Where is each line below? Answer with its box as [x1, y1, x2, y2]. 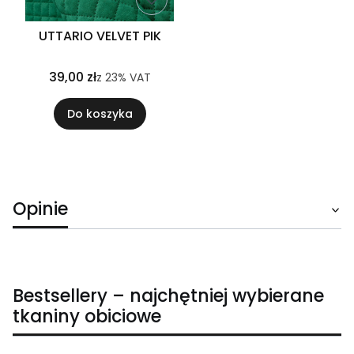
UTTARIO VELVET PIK [38, 26, 161, 45]
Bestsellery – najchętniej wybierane [13, 283, 324, 308]
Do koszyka [66, 105, 133, 122]
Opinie [13, 196, 68, 221]
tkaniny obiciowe [13, 303, 161, 329]
